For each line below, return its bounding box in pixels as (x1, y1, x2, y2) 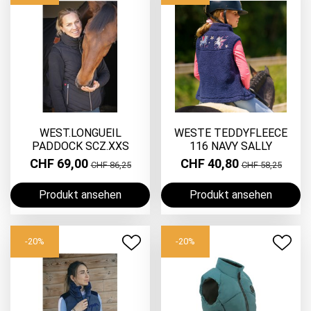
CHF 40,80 (180, 156, 242, 171)
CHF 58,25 (241, 160, 282, 171)
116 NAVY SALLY (190, 139, 272, 153)
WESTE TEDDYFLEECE (174, 126, 287, 140)
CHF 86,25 (90, 160, 131, 171)
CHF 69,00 (29, 156, 91, 171)
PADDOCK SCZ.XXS (31, 139, 129, 153)
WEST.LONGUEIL (39, 126, 121, 140)
